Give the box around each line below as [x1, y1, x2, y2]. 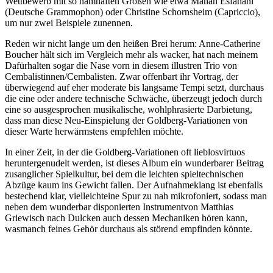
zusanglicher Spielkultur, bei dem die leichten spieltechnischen [5, 168, 244, 179]
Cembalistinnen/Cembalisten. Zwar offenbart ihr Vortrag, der [5, 71, 238, 82]
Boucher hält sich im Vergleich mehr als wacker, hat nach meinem [5, 49, 258, 60]
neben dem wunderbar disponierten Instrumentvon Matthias [5, 201, 233, 212]
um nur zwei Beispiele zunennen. [5, 17, 133, 28]
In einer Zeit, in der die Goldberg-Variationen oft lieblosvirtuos [5, 146, 245, 157]
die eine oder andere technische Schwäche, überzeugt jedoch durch [5, 93, 262, 104]
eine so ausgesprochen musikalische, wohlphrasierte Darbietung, [5, 104, 252, 115]
